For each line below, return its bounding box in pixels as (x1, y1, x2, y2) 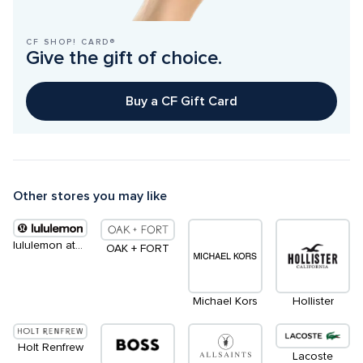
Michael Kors (193, 295, 258, 307)
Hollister (292, 295, 334, 307)
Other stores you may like (13, 187, 167, 204)
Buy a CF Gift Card (126, 92, 237, 109)
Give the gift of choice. (26, 45, 222, 70)
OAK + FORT (106, 243, 169, 255)
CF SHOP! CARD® (26, 36, 116, 47)
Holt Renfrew (17, 342, 83, 354)
